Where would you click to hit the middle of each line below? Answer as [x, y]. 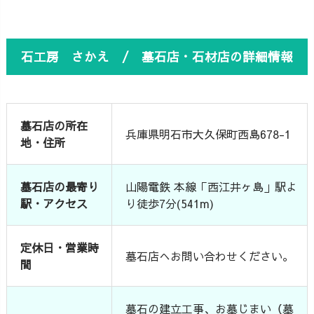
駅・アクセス [54, 203]
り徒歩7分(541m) [170, 203]
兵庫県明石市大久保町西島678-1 [209, 134]
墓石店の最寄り [60, 186]
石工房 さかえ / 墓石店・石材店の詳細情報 [157, 56]
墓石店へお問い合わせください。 [210, 255]
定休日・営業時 [60, 247]
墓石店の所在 [54, 125]
